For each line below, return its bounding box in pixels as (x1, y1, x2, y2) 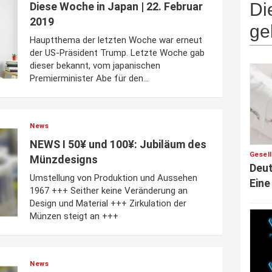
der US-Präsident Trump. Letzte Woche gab (30, 47, 205, 58)
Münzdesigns (30, 153, 98, 166)
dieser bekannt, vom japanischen (30, 60, 160, 71)
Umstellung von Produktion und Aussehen (30, 172, 197, 183)
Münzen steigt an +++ (30, 211, 118, 222)
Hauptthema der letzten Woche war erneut (30, 35, 202, 46)
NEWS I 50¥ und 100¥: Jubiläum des (30, 138, 206, 151)
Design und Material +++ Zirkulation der (30, 198, 186, 209)
